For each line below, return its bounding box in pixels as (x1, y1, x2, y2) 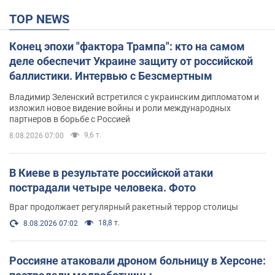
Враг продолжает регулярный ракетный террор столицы (9, 201, 238, 212)
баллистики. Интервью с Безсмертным (9, 69, 212, 82)
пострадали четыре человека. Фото (9, 180, 196, 194)
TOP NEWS (17, 11, 69, 26)
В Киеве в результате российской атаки (9, 166, 213, 179)
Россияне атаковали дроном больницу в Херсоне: (9, 254, 266, 267)
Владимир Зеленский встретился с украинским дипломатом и (9, 91, 259, 102)
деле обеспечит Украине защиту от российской (9, 54, 253, 68)
